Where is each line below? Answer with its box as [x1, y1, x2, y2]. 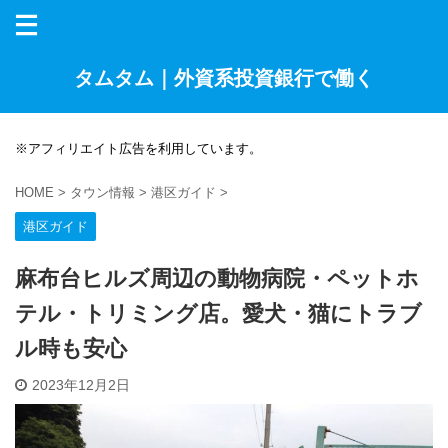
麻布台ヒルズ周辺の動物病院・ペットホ [15, 266, 419, 291]
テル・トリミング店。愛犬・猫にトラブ [15, 301, 422, 326]
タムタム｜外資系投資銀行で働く [74, 67, 374, 89]
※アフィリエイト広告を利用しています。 [15, 141, 262, 156]
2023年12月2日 [32, 377, 130, 393]
